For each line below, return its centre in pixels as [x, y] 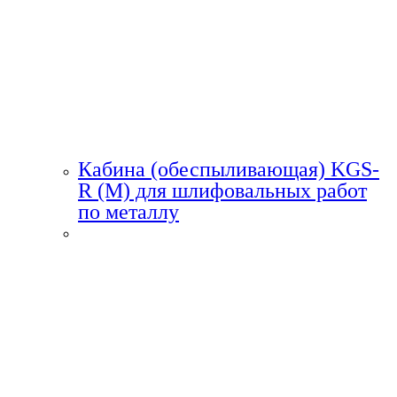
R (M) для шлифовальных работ [222, 190]
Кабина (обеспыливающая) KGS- [229, 169]
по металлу [128, 211]
